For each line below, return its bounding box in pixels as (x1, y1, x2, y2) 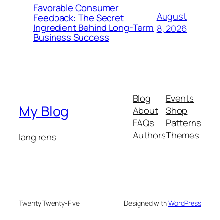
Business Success (33, 31, 109, 44)
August (156, 10, 187, 23)
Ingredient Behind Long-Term (33, 21, 154, 34)
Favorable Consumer (33, 1, 119, 15)
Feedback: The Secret (33, 11, 124, 25)
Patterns (165, 116, 201, 129)
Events (165, 91, 194, 105)
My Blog (19, 102, 69, 121)
